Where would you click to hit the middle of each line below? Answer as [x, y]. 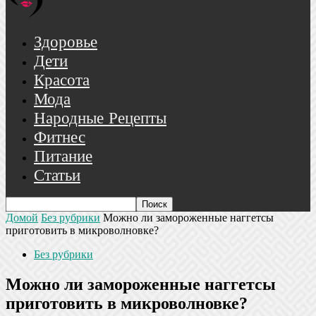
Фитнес [60, 138]
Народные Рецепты [100, 119]
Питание [63, 157]
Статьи [57, 176]
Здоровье [66, 43]
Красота [62, 81]
